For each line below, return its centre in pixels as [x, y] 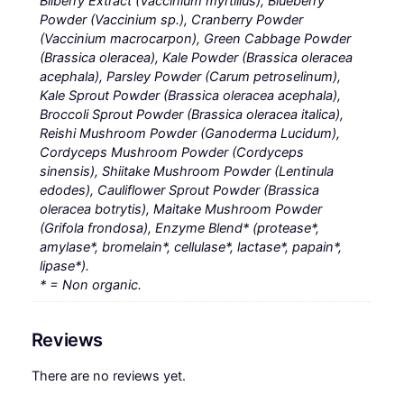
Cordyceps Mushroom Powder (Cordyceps [172, 152]
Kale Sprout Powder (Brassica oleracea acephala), [191, 95]
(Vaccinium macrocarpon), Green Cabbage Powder [196, 38]
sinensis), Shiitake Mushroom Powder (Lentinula [187, 171]
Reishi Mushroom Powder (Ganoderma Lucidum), [190, 133]
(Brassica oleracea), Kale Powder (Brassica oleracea [197, 57]
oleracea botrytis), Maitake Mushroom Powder [181, 209]
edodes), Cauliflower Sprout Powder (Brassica [180, 190]
